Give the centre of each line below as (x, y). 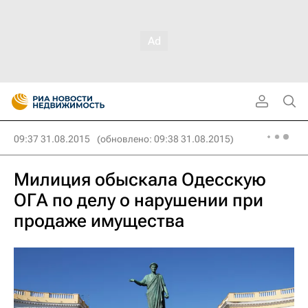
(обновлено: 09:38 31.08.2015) (165, 139)
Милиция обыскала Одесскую (140, 179)
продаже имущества (99, 221)
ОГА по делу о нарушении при (139, 200)
